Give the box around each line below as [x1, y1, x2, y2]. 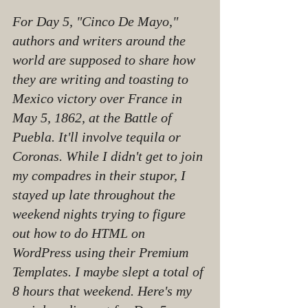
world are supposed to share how [12, 52, 199, 67]
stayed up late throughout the [12, 187, 179, 202]
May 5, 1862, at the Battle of [12, 110, 175, 125]
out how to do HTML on [12, 225, 148, 241]
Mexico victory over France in [12, 91, 186, 106]
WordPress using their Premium [12, 245, 192, 260]
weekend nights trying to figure [12, 206, 189, 221]
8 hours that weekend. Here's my [12, 283, 195, 298]
